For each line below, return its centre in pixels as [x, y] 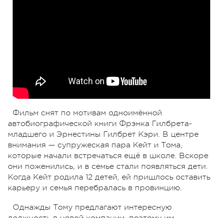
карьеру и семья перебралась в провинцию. [95, 188]
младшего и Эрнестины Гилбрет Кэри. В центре [103, 134]
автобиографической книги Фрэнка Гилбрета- [100, 123]
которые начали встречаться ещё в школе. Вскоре [108, 155]
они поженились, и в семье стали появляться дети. [108, 166]
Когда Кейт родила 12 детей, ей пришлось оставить [109, 177]
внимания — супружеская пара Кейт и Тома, [95, 145]
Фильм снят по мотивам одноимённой [87, 113]
